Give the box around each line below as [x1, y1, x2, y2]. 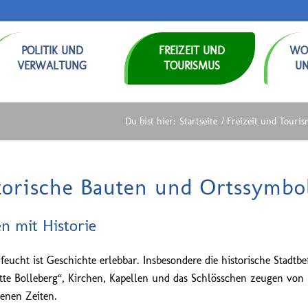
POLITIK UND [21, 44, 83, 57]
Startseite [179, 115, 217, 127]
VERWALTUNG [17, 59, 87, 72]
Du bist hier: [125, 115, 175, 127]
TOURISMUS [163, 59, 220, 72]
